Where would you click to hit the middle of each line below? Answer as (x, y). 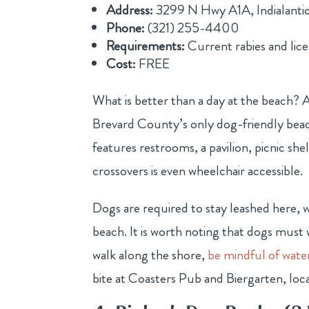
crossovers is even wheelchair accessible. (198, 170)
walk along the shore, (150, 255)
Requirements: (146, 46)
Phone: (126, 28)
